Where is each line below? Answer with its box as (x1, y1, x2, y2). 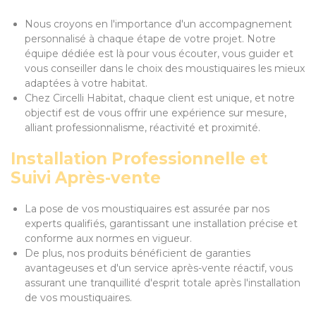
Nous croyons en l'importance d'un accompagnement (25, 18, 292, 30)
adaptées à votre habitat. (25, 77, 147, 90)
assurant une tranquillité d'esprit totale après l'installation (25, 276, 300, 289)
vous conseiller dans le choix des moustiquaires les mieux (25, 62, 305, 75)
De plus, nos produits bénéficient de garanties (25, 247, 250, 260)
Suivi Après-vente (11, 168, 161, 188)
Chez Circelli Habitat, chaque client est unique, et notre (25, 92, 295, 104)
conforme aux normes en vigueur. (25, 232, 192, 245)
